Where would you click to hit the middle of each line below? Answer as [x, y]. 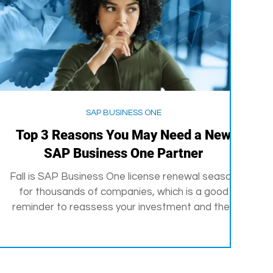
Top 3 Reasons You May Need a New [123, 135]
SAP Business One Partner [123, 153]
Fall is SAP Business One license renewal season [123, 177]
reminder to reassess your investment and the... [123, 207]
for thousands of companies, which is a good [123, 192]
